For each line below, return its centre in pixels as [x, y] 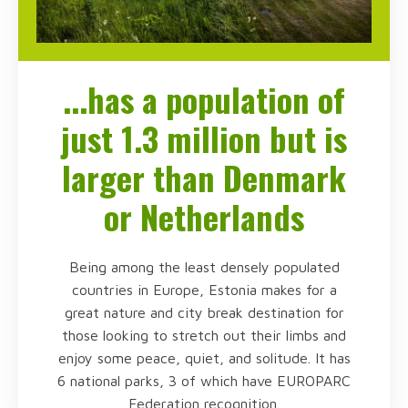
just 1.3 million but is [204, 138]
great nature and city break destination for [204, 312]
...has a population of [204, 98]
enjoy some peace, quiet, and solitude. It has [204, 357]
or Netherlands [204, 216]
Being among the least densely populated [204, 266]
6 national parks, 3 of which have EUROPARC [204, 380]
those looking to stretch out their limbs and [204, 335]
